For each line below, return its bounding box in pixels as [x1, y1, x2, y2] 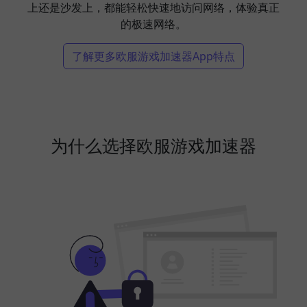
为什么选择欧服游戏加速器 [51, 133, 256, 157]
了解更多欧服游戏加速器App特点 [72, 48, 235, 64]
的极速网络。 [121, 16, 186, 32]
